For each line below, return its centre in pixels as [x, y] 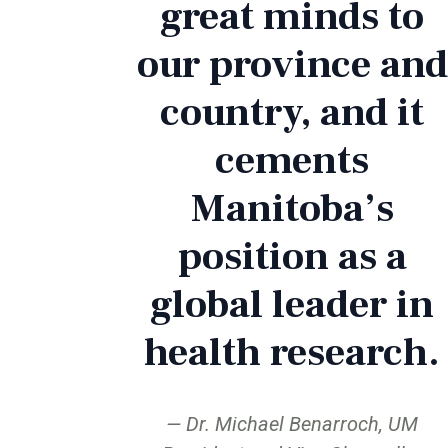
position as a [292, 256]
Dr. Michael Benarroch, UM [302, 423]
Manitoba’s [292, 208]
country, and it [292, 112]
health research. [292, 352]
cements [292, 160]
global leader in [292, 304]
